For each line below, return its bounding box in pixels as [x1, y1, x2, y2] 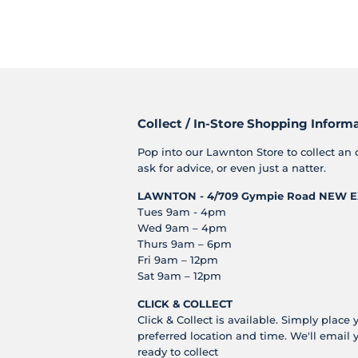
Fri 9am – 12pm [137, 253, 218, 267]
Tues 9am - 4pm [137, 205, 226, 219]
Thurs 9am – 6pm [137, 237, 232, 251]
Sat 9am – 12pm [137, 269, 221, 283]
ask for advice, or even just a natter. [137, 161, 329, 175]
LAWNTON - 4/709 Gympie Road [137, 189, 316, 203]
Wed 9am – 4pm [137, 221, 227, 235]
